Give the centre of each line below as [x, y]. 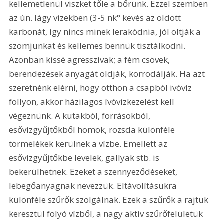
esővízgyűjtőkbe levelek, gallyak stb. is [85, 158]
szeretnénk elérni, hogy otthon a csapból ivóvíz [102, 88]
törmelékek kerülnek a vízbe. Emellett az [89, 144]
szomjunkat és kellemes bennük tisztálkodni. [98, 46]
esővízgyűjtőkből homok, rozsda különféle [93, 130]
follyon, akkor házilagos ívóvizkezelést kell [93, 102]
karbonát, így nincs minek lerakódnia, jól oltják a [106, 32]
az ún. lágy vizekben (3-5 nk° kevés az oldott [96, 18]
